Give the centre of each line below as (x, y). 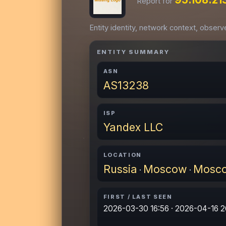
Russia (120, 169)
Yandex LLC (133, 127)
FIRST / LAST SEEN (138, 196)
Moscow (165, 169)
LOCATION (122, 155)
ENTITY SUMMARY (133, 52)
